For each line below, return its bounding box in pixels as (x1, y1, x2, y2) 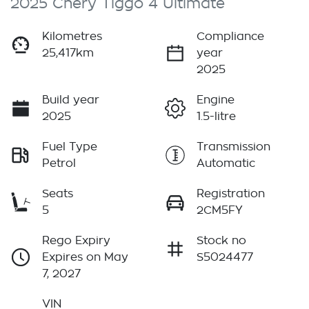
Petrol (42, 158, 76, 170)
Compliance (197, 31, 264, 43)
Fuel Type (42, 141, 97, 153)
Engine (197, 94, 235, 106)
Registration (197, 188, 265, 200)
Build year (42, 94, 99, 106)
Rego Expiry (42, 235, 110, 247)
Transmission (197, 141, 270, 153)
